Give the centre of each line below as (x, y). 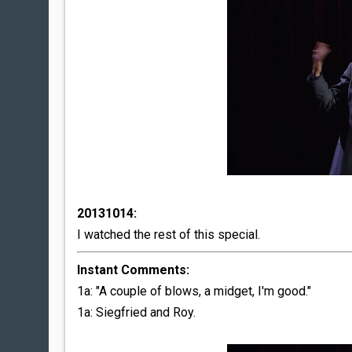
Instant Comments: (133, 270)
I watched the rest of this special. (169, 235)
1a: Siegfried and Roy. (136, 312)
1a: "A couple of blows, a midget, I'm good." (194, 291)
